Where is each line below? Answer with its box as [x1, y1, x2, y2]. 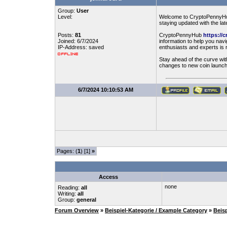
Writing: [58, 191, 78, 197]
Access [99, 174, 118, 180]
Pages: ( [57, 148, 78, 154]
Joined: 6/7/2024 [58, 38, 98, 44]
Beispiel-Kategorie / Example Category [105, 207, 207, 213]
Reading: [58, 184, 81, 191]
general [77, 197, 96, 203]
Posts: [58, 32, 75, 38]
